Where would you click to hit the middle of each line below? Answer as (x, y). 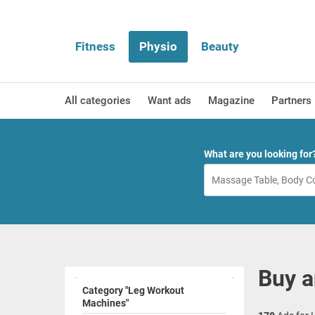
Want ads (169, 101)
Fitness (95, 46)
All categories (98, 101)
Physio (158, 46)
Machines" (105, 303)
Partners (291, 101)
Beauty (220, 46)
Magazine (231, 101)
